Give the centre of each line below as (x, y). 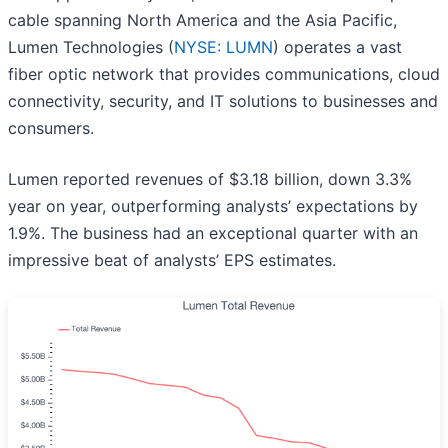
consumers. (51, 128)
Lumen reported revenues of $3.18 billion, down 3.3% (210, 179)
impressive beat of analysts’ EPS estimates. (172, 260)
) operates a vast (337, 47)
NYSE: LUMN (223, 47)
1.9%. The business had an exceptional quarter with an (213, 233)
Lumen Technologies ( (91, 47)
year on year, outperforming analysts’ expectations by (213, 206)
